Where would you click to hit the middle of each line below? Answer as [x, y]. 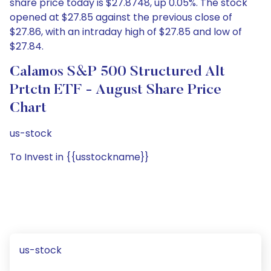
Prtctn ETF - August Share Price [116, 90]
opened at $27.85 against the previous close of [121, 17]
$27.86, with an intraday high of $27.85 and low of [126, 32]
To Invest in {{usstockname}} [79, 157]
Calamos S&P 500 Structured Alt [117, 72]
